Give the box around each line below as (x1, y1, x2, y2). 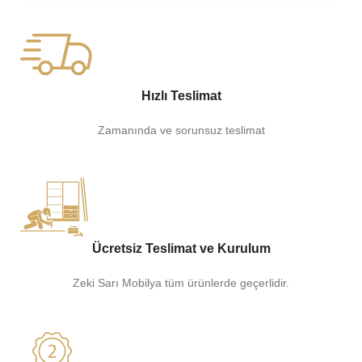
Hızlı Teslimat (141, 89, 221, 103)
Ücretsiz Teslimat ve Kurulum (91, 242, 271, 256)
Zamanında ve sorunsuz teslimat (97, 124, 265, 137)
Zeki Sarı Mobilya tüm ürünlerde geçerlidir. (73, 276, 289, 290)
